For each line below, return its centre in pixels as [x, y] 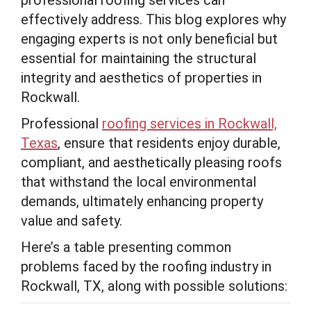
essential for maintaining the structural [138, 58]
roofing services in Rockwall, [190, 124]
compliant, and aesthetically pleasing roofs [151, 162]
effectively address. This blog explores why [153, 19]
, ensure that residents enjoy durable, [169, 143]
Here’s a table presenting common [126, 247]
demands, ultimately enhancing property [142, 201]
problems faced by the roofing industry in [146, 267]
